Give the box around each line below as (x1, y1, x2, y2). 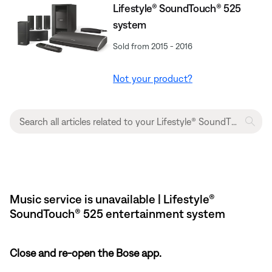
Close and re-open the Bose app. (10, 246, 161, 259)
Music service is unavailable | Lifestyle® (10, 191, 215, 206)
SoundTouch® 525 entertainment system (10, 206, 225, 220)
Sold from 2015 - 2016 (113, 41, 193, 51)
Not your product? (113, 72, 192, 84)
